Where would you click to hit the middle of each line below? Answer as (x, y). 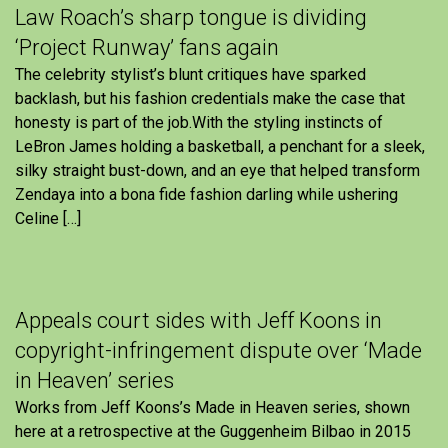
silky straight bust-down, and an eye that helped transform (217, 170)
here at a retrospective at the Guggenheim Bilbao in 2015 (213, 431)
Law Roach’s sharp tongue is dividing (191, 17)
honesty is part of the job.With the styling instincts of (199, 122)
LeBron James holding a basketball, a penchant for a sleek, (220, 146)
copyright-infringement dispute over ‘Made (218, 350)
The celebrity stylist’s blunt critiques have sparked (190, 74)
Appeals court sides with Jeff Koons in (198, 320)
